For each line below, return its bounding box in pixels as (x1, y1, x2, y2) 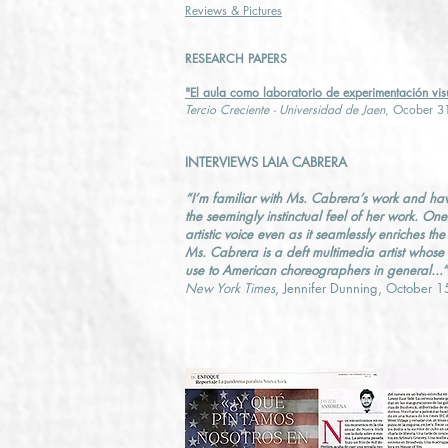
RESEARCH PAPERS (185, 50, 287, 67)
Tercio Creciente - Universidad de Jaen (185, 101, 385, 118)
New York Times (185, 279, 275, 297)
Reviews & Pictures (185, 2, 282, 19)
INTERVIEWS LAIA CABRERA (185, 153, 347, 171)
